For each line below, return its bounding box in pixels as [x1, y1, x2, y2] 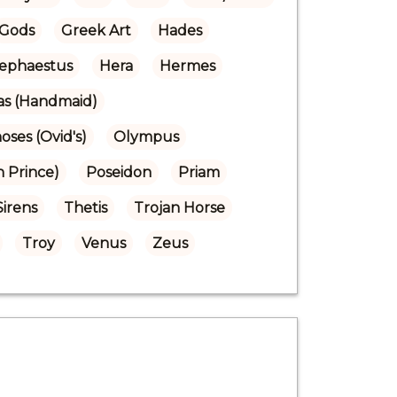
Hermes [159, 57, 215, 74]
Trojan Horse [133, 198, 225, 216]
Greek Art [60, 21, 131, 39]
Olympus [113, 128, 179, 145]
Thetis [63, 198, 107, 216]
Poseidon [85, 163, 152, 181]
